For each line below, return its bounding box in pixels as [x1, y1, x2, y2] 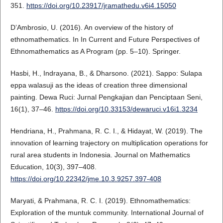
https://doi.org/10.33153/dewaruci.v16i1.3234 [55, 105, 198, 113]
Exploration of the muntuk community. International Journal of [10, 208, 204, 217]
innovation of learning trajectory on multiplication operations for [10, 138, 208, 147]
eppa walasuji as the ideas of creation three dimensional [10, 81, 187, 89]
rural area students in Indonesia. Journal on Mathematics [10, 150, 190, 159]
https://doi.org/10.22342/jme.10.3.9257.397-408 [10, 174, 161, 183]
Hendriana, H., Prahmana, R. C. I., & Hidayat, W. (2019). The [10, 126, 203, 135]
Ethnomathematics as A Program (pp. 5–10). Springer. [10, 47, 181, 55]
